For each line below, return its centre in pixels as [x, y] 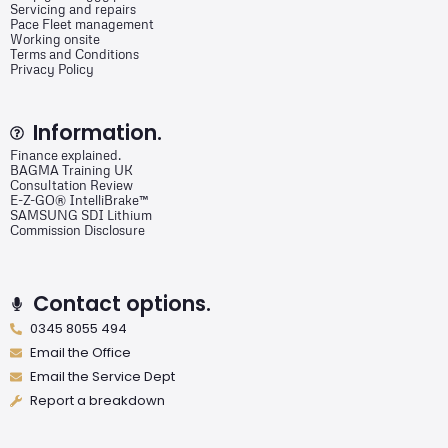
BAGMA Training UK [71, 170]
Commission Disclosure [77, 230]
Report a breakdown [97, 401]
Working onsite [55, 39]
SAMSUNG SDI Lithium [81, 215]
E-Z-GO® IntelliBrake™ [79, 200]
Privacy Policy [52, 69]
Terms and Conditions [74, 54]
